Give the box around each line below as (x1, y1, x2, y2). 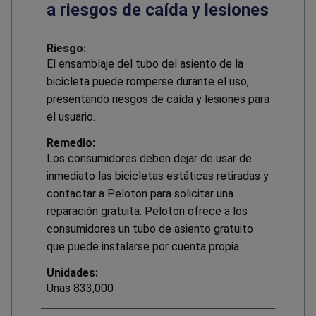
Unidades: (47, 265, 98, 279)
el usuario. (47, 109, 95, 123)
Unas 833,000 (47, 281, 114, 295)
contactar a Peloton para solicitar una (47, 186, 233, 200)
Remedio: (47, 135, 95, 150)
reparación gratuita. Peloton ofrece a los (47, 204, 248, 218)
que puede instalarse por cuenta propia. (47, 239, 241, 253)
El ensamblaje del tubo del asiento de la (47, 56, 243, 71)
